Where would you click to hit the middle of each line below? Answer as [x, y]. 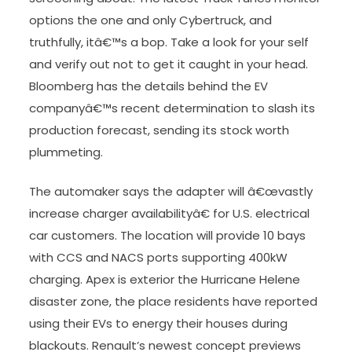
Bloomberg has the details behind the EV [149, 86]
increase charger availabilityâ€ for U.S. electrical [170, 213]
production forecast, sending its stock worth [159, 130]
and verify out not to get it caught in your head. [169, 64]
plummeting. [66, 152]
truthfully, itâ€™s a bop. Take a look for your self [169, 42]
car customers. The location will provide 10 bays [168, 235]
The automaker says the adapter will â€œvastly [171, 191]
